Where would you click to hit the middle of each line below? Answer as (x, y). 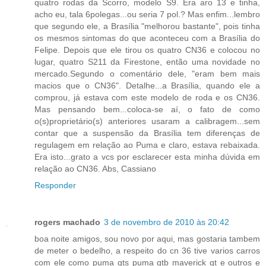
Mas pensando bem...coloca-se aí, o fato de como (147, 110)
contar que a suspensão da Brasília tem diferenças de (147, 133)
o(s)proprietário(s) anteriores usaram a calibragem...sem (147, 121)
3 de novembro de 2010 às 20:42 (167, 222)
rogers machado (67, 222)
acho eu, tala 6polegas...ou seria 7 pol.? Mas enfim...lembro (147, 15)
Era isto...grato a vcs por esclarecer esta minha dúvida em (147, 157)
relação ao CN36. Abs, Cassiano (95, 169)
